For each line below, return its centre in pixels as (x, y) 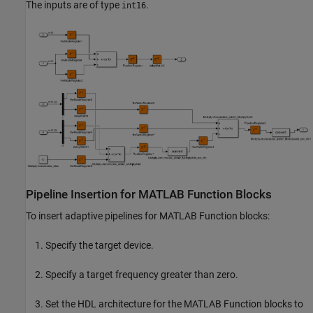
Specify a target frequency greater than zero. (142, 275)
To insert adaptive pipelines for (93, 216)
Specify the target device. (100, 246)
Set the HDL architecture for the (115, 304)
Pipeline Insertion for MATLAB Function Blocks (149, 194)
